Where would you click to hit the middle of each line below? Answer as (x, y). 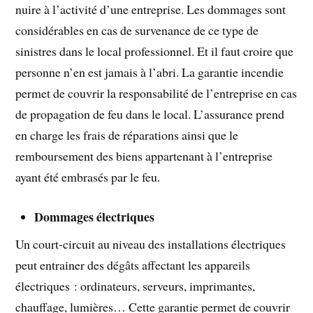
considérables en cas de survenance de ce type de (137, 30)
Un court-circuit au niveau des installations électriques (151, 243)
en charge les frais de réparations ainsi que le (127, 135)
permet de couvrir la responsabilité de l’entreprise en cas (156, 93)
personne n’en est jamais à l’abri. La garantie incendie (150, 72)
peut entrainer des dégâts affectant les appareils (133, 264)
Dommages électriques (95, 217)
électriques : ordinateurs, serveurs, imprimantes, (136, 285)
